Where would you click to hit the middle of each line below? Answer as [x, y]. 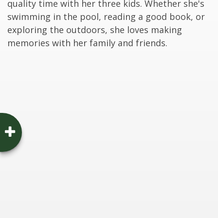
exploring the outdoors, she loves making [95, 30]
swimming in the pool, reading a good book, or [106, 17]
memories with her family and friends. [87, 43]
